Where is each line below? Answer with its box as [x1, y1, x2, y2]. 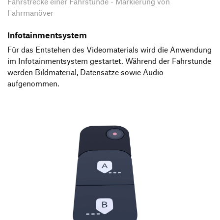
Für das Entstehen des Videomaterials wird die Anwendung [7, 45, 212, 55]
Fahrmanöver [7, 8, 54, 18]
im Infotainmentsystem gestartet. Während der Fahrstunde [7, 56, 211, 66]
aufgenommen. [7, 79, 59, 88]
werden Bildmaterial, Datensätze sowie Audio [7, 68, 164, 77]
